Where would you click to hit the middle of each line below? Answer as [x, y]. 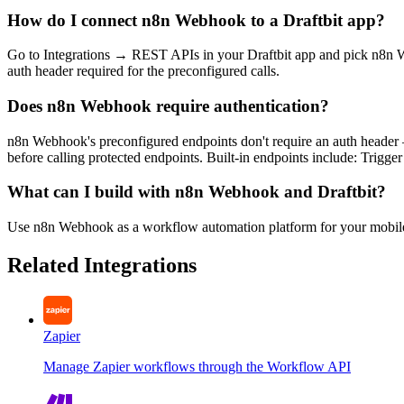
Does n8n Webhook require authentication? [168, 106]
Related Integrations [102, 266]
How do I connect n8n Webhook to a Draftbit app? [196, 20]
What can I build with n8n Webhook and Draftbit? [197, 192]
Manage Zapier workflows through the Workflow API [197, 366]
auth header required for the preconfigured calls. [143, 71]
